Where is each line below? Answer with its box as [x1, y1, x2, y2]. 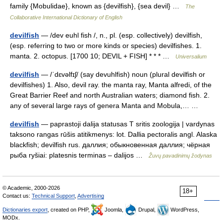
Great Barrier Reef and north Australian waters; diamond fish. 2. [10, 91, 210, 99]
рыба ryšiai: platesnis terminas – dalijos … [10, 151, 149, 159]
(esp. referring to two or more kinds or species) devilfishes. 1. [10, 41, 202, 50]
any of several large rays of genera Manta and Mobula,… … [10, 101, 202, 110]
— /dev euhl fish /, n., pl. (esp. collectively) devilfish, [39, 31, 202, 39]
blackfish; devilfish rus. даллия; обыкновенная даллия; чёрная [10, 140, 210, 149]
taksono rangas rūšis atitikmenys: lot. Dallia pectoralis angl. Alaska [10, 130, 217, 138]
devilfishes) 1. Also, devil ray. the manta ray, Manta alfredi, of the [10, 80, 212, 89]
